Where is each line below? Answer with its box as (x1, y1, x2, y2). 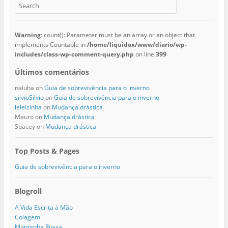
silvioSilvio (14, 93, 44, 102)
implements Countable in (14, 40, 87, 49)
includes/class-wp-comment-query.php (14, 50, 134, 59)
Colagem (14, 212, 40, 221)
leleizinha (14, 103, 42, 112)
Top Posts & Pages (14, 146, 79, 156)
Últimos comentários (14, 67, 89, 77)
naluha (14, 83, 34, 93)
